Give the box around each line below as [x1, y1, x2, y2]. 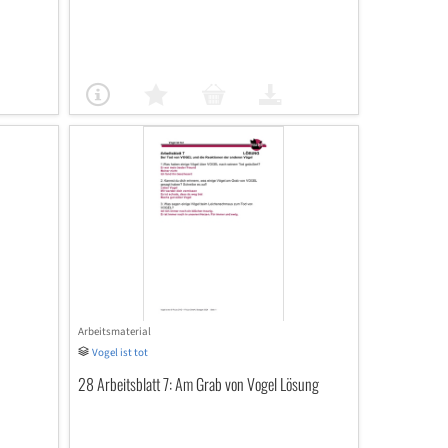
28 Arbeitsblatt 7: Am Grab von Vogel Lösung [77, 372, 319, 396]
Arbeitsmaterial [77, 324, 151, 339]
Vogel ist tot [91, 345, 148, 360]
